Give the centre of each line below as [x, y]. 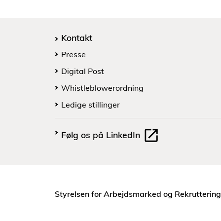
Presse [74, 55]
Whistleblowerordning [102, 88]
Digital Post [83, 71]
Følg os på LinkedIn [102, 134]
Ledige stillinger [91, 105]
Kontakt [77, 38]
